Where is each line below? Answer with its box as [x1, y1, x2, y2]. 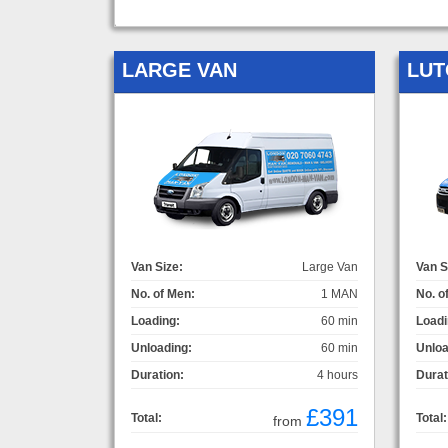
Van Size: [131, 259, 183, 274]
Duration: [131, 367, 184, 382]
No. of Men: [131, 286, 195, 301]
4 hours [317, 367, 358, 382]
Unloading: [131, 340, 192, 355]
